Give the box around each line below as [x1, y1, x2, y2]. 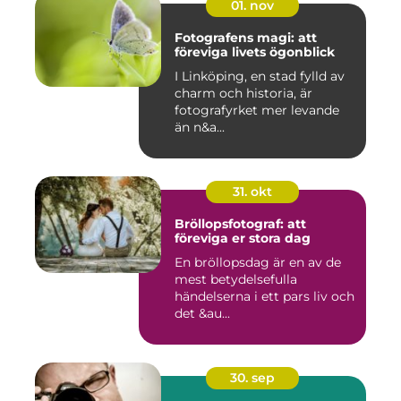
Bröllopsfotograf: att [175, 216, 306, 232]
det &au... [175, 305, 230, 321]
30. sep [230, 370, 275, 386]
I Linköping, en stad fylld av [175, 68, 345, 84]
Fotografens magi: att [175, 30, 317, 46]
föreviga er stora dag [175, 230, 311, 246]
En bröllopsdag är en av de [175, 254, 341, 270]
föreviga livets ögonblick [175, 44, 335, 60]
